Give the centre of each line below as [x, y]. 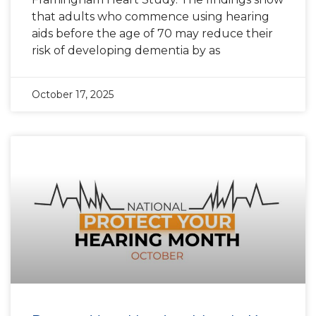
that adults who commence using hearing [151, 17]
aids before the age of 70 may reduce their [152, 34]
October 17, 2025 [73, 95]
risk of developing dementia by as [126, 50]
